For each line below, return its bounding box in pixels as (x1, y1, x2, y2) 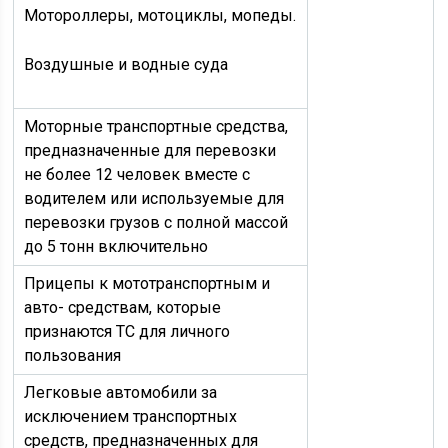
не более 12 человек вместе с (24, 165, 251, 184)
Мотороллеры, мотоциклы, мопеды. (24, 6, 297, 25)
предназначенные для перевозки (24, 141, 277, 160)
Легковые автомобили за (24, 383, 218, 402)
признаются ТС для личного (24, 322, 231, 341)
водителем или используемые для (24, 189, 285, 208)
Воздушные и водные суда (24, 55, 229, 74)
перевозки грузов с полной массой (24, 213, 289, 232)
